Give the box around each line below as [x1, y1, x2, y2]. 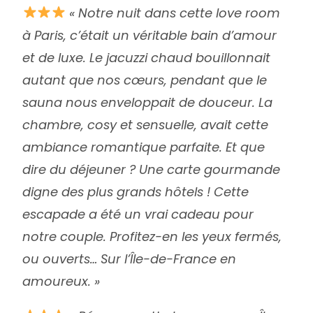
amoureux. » [22, 272, 101, 290]
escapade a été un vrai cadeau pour [22, 205, 254, 223]
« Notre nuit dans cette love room [65, 3, 280, 22]
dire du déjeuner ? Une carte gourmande [22, 160, 281, 178]
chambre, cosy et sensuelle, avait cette [22, 115, 269, 133]
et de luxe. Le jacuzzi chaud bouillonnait [22, 48, 271, 66]
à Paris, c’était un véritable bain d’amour [22, 26, 277, 44]
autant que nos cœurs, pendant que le [22, 71, 268, 89]
